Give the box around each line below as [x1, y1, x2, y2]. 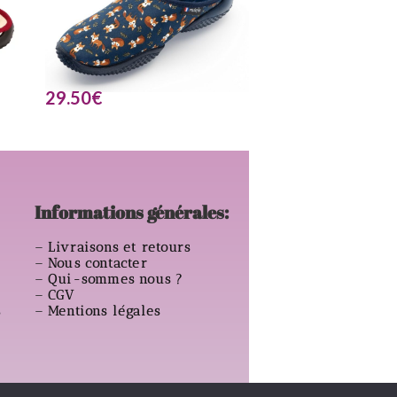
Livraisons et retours [47, 239, 196, 255]
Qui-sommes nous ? [47, 271, 184, 287]
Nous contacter [47, 255, 152, 271]
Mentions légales [47, 303, 166, 319]
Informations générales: [34, 200, 229, 224]
